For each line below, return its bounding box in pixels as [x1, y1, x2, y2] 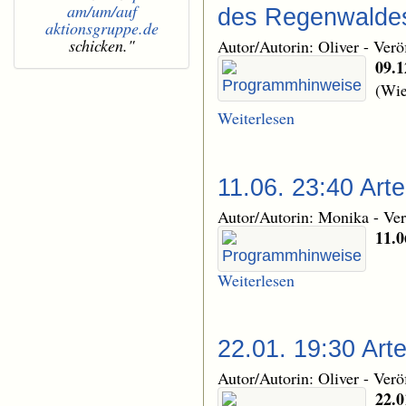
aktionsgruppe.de [44, 17, 159, 40]
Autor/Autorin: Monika [217, 205, 373, 227]
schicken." [68, 34, 135, 57]
